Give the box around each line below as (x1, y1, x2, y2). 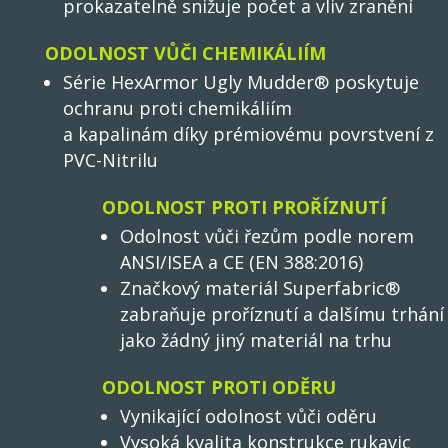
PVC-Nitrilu (63, 148, 158, 173)
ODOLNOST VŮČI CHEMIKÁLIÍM (45, 41, 326, 66)
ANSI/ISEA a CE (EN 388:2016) (120, 250, 363, 275)
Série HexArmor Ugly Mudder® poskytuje (63, 70, 419, 95)
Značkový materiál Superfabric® (120, 276, 400, 301)
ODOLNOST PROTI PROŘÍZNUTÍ (102, 195, 386, 220)
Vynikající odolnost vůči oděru (120, 404, 377, 429)
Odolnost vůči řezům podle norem (120, 224, 414, 249)
